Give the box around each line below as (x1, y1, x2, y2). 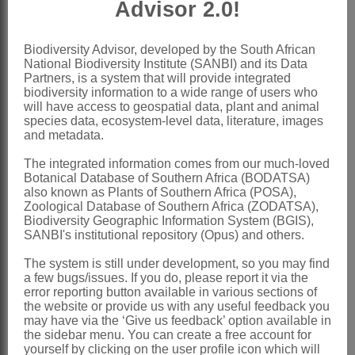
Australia (72, 258, 122, 273)
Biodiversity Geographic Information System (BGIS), (24, 214, 314, 227)
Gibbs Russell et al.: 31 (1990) (89, 158, 258, 173)
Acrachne (239, 282, 292, 296)
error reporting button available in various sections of (24, 285, 317, 299)
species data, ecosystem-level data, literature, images (24, 114, 323, 128)
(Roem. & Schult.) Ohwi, (131, 306, 265, 320)
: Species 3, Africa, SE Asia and (114, 235, 291, 249)
